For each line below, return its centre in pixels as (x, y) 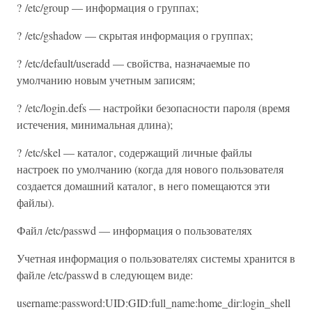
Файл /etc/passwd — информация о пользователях (134, 230)
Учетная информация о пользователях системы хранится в (156, 258)
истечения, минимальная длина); (95, 124)
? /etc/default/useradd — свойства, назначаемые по (133, 63)
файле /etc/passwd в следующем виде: (105, 275)
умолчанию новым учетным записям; (106, 80)
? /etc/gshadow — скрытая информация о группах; (135, 35)
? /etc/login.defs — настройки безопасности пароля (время (153, 108)
